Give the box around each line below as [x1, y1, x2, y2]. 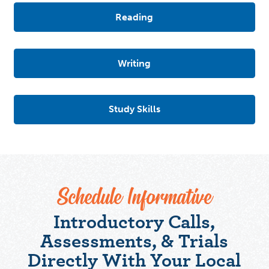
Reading [115, 11, 154, 23]
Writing [118, 57, 151, 69]
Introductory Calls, [53, 207, 216, 235]
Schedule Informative [58, 184, 211, 213]
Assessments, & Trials [40, 226, 229, 255]
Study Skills [108, 103, 160, 115]
